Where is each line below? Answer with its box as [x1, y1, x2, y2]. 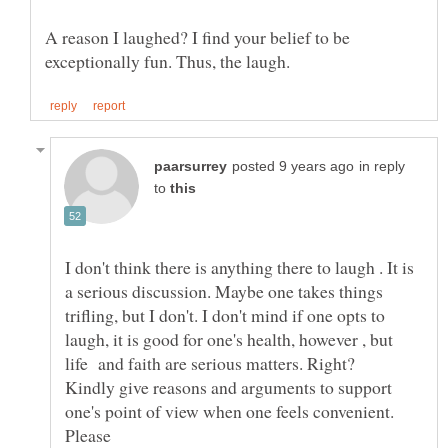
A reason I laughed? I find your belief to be [45, 25, 350, 50]
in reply [359, 159, 405, 175]
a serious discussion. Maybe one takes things [65, 279, 383, 304]
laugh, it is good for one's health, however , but [65, 327, 393, 352]
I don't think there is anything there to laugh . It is [65, 255, 414, 280]
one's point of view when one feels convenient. [65, 399, 394, 424]
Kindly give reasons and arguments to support [65, 375, 392, 400]
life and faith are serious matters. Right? [65, 351, 355, 376]
